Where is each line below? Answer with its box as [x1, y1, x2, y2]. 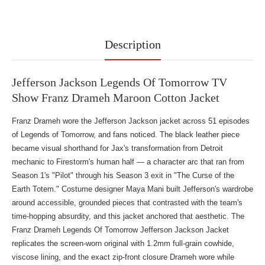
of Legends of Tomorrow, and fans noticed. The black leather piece [12, 130, 240, 139]
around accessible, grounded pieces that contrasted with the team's [12, 198, 243, 207]
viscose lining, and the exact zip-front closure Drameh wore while [12, 253, 234, 261]
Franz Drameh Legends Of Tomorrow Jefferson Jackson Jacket [12, 225, 229, 234]
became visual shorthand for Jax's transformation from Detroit [12, 144, 223, 153]
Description [104, 38, 161, 51]
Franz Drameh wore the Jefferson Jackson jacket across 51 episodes [12, 117, 250, 125]
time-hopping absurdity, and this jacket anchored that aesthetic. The [12, 212, 244, 221]
